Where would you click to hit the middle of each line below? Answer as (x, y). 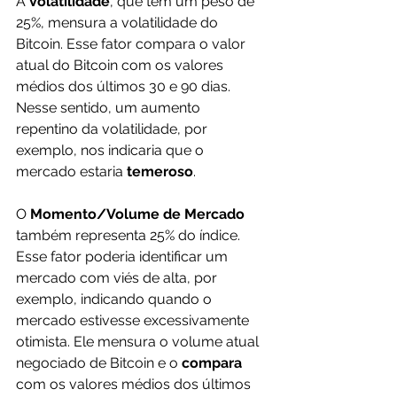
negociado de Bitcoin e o (99, 363)
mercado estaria (71, 172)
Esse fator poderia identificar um (124, 257)
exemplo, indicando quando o (116, 300)
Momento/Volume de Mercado (137, 214)
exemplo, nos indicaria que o (112, 151)
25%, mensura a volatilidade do (119, 23)
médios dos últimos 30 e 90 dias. (125, 87)
